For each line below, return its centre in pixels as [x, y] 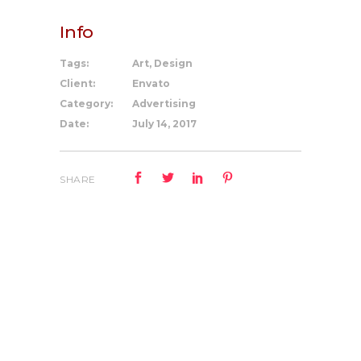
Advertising [164, 104]
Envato [151, 83]
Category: [86, 104]
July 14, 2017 [164, 124]
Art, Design [162, 63]
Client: [77, 83]
